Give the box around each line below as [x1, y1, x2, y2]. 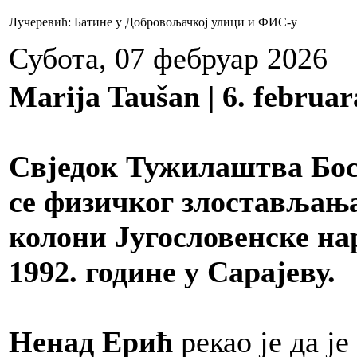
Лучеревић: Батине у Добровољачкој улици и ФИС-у [9, 15, 297, 29]
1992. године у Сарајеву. [9, 255, 335, 288]
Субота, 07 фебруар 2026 [9, 41, 328, 75]
